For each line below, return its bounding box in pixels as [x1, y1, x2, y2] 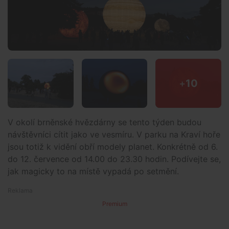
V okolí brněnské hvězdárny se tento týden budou [8, 117, 201, 128]
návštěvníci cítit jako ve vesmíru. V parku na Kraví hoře [8, 129, 220, 140]
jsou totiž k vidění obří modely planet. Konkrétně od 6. [8, 142, 218, 152]
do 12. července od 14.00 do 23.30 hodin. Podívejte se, [8, 154, 221, 165]
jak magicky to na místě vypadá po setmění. [8, 166, 179, 177]
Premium [102, 200, 127, 208]
